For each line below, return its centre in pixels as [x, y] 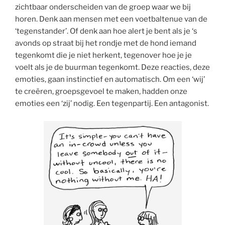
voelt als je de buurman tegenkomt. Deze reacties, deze [113, 68]
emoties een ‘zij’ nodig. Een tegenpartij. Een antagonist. [112, 104]
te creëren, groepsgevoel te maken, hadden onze [101, 92]
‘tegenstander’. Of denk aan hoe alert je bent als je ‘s [106, 31]
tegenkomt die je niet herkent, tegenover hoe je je [103, 55]
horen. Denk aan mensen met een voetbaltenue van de [111, 19]
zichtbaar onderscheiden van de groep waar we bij [103, 7]
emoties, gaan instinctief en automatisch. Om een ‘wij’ [110, 80]
